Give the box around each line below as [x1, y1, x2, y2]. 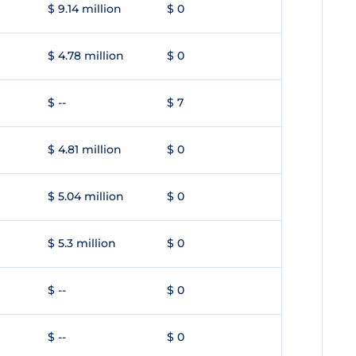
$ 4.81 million [48, 142, 122, 157]
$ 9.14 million [48, 2, 122, 16]
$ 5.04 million [48, 189, 124, 203]
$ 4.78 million [48, 48, 124, 63]
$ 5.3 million [48, 236, 116, 250]
